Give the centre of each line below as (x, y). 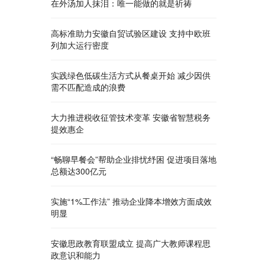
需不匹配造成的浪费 (88, 87)
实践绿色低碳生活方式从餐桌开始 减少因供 (131, 75)
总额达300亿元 (79, 171)
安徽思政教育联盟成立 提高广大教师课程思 (131, 243)
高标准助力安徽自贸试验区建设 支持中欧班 (131, 33)
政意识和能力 (76, 255)
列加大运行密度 (80, 45)
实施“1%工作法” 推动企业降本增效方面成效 (131, 201)
